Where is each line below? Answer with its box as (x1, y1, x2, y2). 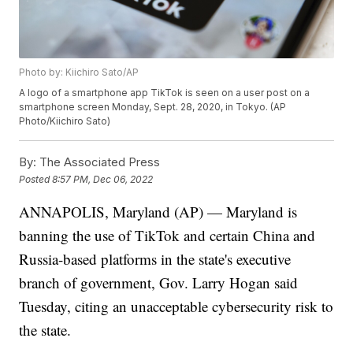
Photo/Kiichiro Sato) (19, 115, 111, 128)
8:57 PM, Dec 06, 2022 (52, 173, 154, 185)
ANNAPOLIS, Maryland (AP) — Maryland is (19, 202, 298, 222)
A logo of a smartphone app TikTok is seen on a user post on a (19, 87, 310, 99)
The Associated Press (36, 154, 161, 170)
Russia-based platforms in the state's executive (19, 249, 292, 269)
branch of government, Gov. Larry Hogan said (19, 273, 299, 293)
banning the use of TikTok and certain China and (19, 225, 316, 246)
